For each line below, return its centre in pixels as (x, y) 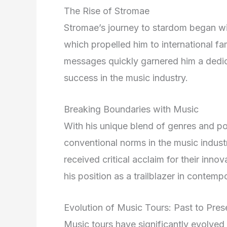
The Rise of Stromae (107, 11)
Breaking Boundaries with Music (131, 109)
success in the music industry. (126, 78)
